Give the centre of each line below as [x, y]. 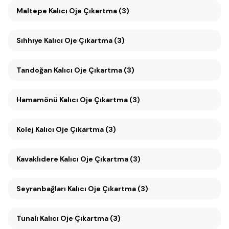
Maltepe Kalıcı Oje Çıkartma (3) [89, 11]
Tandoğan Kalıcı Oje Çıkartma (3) [94, 70]
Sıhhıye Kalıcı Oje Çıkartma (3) [84, 40]
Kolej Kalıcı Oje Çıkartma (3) [66, 129]
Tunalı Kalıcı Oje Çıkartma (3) [68, 218]
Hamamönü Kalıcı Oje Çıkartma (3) [78, 100]
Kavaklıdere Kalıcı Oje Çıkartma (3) [100, 159]
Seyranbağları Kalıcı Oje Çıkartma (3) [108, 189]
